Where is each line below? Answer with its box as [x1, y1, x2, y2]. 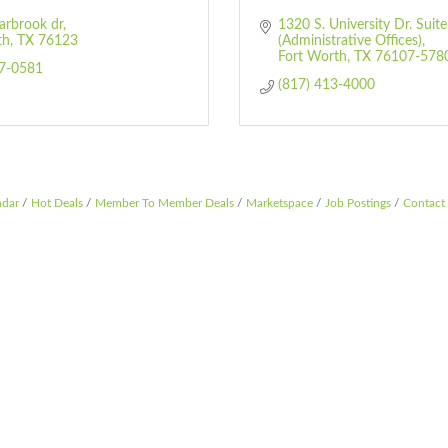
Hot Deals [31, 197, 83, 209]
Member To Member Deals [95, 197, 234, 209]
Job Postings [325, 197, 391, 209]
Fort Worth [277, 50, 347, 64]
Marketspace [246, 197, 313, 209]
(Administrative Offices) [277, 34, 422, 48]
